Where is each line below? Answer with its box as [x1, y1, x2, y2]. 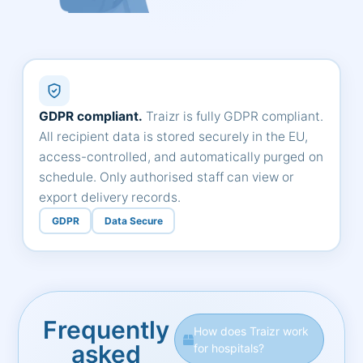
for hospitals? [193, 341, 264, 356]
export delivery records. [39, 190, 181, 206]
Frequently [43, 315, 170, 345]
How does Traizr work [193, 324, 309, 339]
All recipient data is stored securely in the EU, [39, 129, 309, 145]
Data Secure [104, 214, 163, 227]
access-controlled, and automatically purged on [39, 149, 324, 165]
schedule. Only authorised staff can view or [39, 169, 295, 186]
